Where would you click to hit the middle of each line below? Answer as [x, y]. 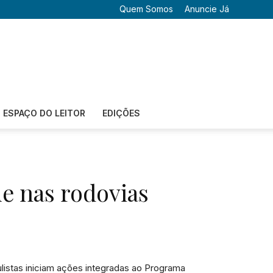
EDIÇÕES [121, 113]
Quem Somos [146, 9]
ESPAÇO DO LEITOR [44, 113]
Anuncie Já [207, 9]
